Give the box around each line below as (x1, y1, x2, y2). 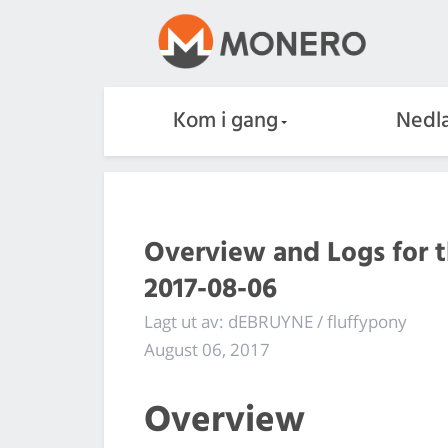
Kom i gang (172, 103, 278, 139)
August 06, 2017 (144, 337, 270, 361)
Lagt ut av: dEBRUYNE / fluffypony (144, 309, 407, 333)
